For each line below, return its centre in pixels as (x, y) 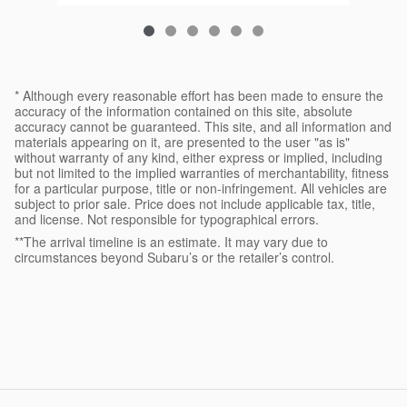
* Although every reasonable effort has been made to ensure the (199, 96)
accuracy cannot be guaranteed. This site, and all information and (203, 127)
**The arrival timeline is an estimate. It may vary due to (171, 242)
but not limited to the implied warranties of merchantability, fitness (202, 173)
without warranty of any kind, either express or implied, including (199, 158)
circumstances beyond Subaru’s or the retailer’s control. (174, 258)
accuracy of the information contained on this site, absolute (184, 111)
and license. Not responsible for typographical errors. (167, 219)
